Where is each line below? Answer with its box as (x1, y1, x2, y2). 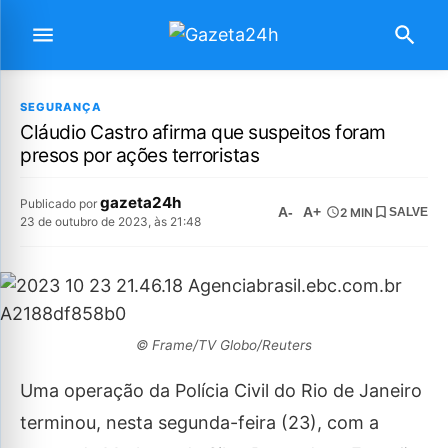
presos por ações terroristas (20, 143, 259, 167)
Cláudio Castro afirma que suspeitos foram (20, 120, 386, 144)
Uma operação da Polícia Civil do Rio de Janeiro (20, 380, 422, 401)
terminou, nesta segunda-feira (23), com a (20, 412, 379, 433)
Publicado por (20, 196, 100, 211)
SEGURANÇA (20, 100, 102, 114)
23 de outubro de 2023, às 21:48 (20, 214, 201, 229)
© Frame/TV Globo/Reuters (136, 337, 312, 353)
